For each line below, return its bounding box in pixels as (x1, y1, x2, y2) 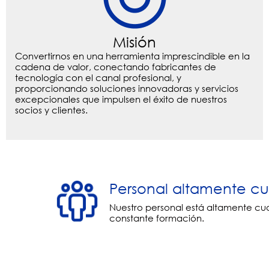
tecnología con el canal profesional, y (15, 71, 181, 84)
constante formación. (109, 211, 205, 224)
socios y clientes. (15, 104, 88, 116)
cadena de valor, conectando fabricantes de (15, 61, 216, 73)
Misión (113, 32, 156, 51)
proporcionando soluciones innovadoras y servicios (15, 82, 238, 95)
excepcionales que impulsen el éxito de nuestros (15, 93, 227, 106)
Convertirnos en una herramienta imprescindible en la (15, 50, 250, 62)
